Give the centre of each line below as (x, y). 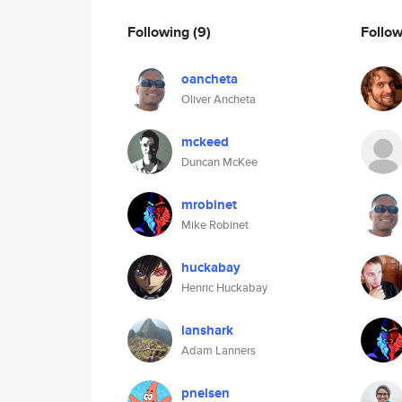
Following (160, 31)
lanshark (207, 330)
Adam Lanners (218, 350)
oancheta (210, 79)
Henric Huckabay (224, 288)
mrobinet (209, 205)
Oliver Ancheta (218, 99)
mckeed (205, 142)
